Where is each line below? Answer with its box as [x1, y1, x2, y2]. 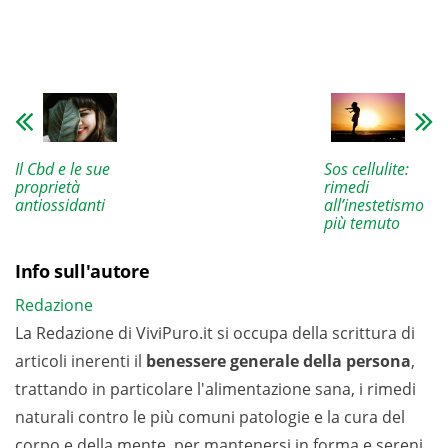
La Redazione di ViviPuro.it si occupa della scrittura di [15, 322, 415, 345]
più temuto [323, 212, 400, 235]
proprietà [15, 176, 80, 199]
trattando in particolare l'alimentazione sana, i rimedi [15, 378, 416, 401]
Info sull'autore [15, 259, 150, 284]
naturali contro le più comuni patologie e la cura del [15, 406, 405, 429]
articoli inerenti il [15, 350, 146, 373]
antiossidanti [15, 194, 105, 217]
